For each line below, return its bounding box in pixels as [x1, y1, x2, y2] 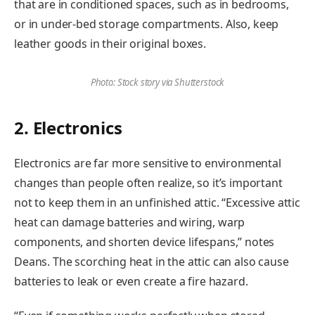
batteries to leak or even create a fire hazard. [14, 273, 251, 289]
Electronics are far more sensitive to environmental [14, 155, 281, 171]
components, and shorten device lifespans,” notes [14, 233, 275, 250]
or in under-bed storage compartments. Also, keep [14, 16, 279, 32]
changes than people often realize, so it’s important [14, 174, 283, 191]
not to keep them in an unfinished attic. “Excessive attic [14, 194, 300, 210]
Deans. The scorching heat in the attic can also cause [14, 253, 289, 269]
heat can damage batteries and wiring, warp [14, 214, 245, 230]
